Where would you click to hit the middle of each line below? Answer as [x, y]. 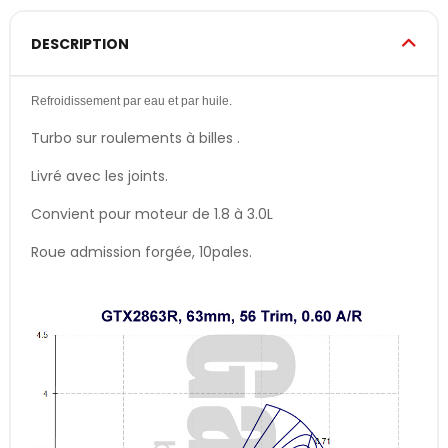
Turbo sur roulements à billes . [135, 137]
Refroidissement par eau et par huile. [131, 100]
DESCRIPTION [80, 43]
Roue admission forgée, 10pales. [141, 251]
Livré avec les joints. [99, 175]
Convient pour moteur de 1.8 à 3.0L [152, 213]
